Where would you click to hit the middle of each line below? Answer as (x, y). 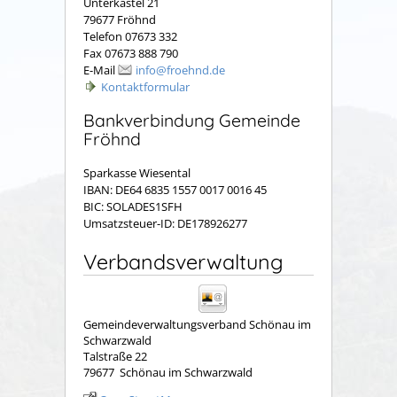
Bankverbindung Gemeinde (192, 120)
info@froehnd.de (180, 70)
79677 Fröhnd (120, 20)
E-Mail (101, 70)
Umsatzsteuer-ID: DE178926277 (165, 224)
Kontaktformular (145, 87)
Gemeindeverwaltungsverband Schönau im (197, 325)
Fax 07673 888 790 (131, 54)
